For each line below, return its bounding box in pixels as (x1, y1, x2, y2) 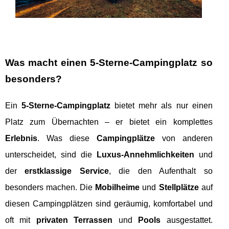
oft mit (5, 216, 36, 225)
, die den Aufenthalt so (108, 167, 213, 176)
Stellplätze (158, 183, 199, 192)
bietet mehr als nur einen (110, 101, 213, 110)
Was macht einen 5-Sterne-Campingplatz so (5, 57, 213, 68)
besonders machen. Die (5, 183, 96, 192)
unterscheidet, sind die (5, 150, 97, 159)
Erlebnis (5, 134, 37, 143)
